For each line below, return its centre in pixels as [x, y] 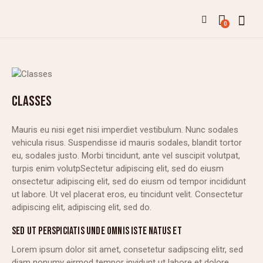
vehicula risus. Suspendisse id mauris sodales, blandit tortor [127, 142]
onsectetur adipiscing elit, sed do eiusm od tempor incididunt [129, 181]
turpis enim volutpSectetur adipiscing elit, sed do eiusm [118, 168]
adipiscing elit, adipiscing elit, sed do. [82, 207]
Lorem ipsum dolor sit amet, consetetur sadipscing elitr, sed [127, 249]
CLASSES [32, 102]
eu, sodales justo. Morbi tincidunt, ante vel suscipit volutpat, [126, 155]
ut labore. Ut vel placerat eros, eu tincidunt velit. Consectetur [127, 194]
